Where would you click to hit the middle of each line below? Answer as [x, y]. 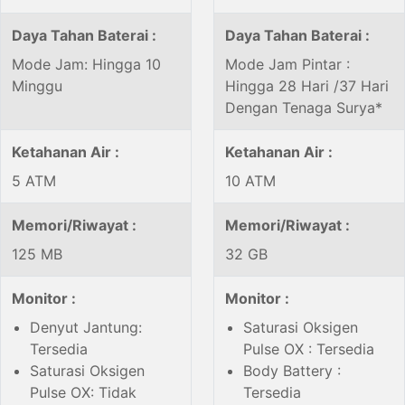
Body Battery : [292, 371]
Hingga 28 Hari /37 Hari [307, 86]
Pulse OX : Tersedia [309, 349]
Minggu [37, 86]
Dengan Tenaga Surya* [304, 108]
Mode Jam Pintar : [287, 65]
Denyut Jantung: [86, 328]
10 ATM [250, 181]
